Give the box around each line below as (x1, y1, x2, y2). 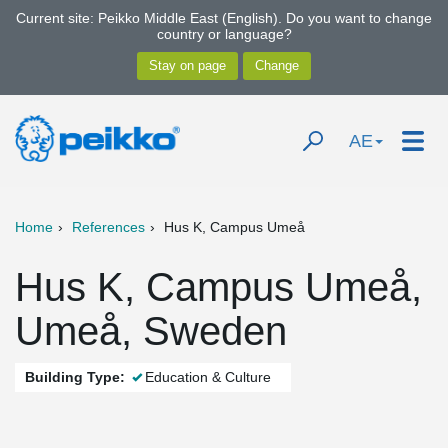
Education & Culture (145, 369, 271, 385)
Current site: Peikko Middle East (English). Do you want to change (16, 10, 432, 26)
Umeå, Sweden (15, 309, 287, 353)
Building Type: (25, 369, 125, 385)
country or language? (156, 26, 292, 42)
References (72, 219, 145, 235)
